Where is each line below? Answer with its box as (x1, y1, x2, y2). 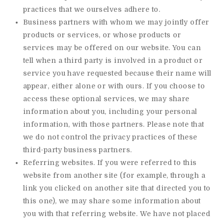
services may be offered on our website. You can (23, 44, 201, 52)
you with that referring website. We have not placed (23, 210, 210, 218)
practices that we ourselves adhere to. (23, 5, 161, 13)
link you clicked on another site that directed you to (23, 184, 211, 192)
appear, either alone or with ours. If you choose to (23, 82, 205, 90)
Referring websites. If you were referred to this (23, 159, 197, 166)
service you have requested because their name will (23, 69, 212, 77)
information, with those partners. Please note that (23, 120, 204, 128)
